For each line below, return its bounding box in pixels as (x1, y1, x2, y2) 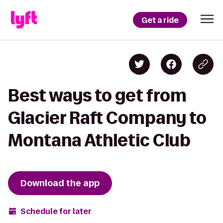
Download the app (20, 177, 100, 189)
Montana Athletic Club (8, 131, 191, 149)
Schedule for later (20, 206, 92, 217)
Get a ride (141, 14, 179, 25)
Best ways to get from (8, 86, 187, 105)
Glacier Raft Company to (8, 109, 207, 127)
